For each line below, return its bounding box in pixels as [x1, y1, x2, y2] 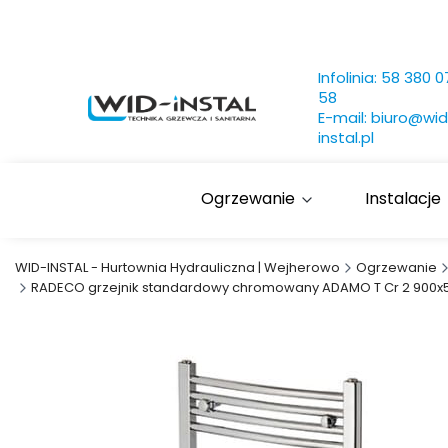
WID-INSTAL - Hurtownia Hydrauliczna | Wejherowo [15, 258, 340, 277]
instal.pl [318, 127, 374, 148]
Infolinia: [318, 67, 381, 88]
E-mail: [318, 107, 371, 128]
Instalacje [365, 187, 442, 210]
